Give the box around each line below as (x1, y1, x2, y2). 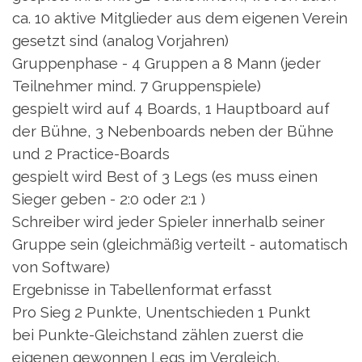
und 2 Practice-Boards (12, 145, 170, 163)
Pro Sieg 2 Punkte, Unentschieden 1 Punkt (12, 303, 310, 322)
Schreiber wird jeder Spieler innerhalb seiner (12, 213, 325, 231)
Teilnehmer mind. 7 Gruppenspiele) (12, 77, 261, 95)
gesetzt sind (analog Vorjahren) (12, 32, 229, 50)
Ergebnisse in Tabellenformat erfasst (12, 280, 271, 299)
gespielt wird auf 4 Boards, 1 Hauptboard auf (12, 99, 330, 118)
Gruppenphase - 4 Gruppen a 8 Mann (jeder (12, 54, 321, 73)
